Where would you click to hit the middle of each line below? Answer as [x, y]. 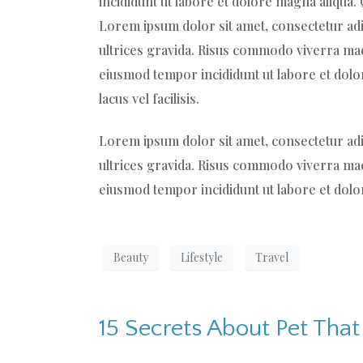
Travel [272, 258]
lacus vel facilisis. [149, 98]
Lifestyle [202, 258]
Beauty [131, 258]
